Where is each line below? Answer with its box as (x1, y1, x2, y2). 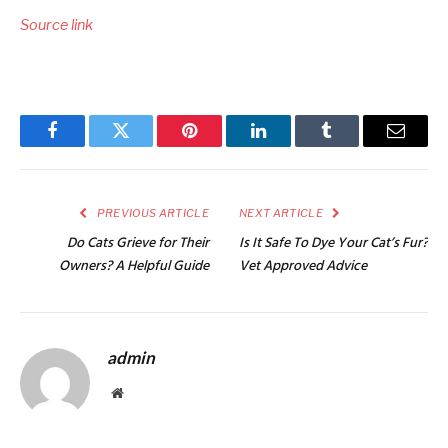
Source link (20, 16, 93, 35)
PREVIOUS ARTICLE (94, 206, 209, 221)
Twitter (119, 136, 172, 155)
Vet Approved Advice (239, 255, 367, 279)
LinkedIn (256, 136, 323, 155)
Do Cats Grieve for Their (67, 232, 209, 256)
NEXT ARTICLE (239, 206, 326, 221)
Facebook (50, 136, 121, 155)
